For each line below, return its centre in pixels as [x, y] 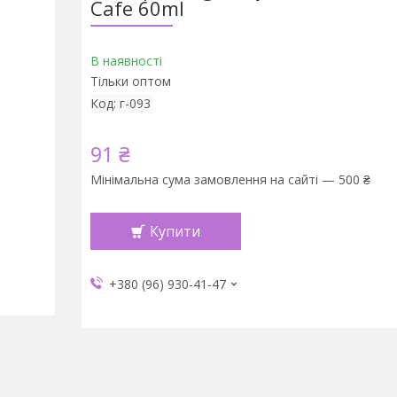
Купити [175, 231]
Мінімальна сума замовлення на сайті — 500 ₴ [230, 179]
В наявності [126, 61]
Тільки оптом [130, 81]
